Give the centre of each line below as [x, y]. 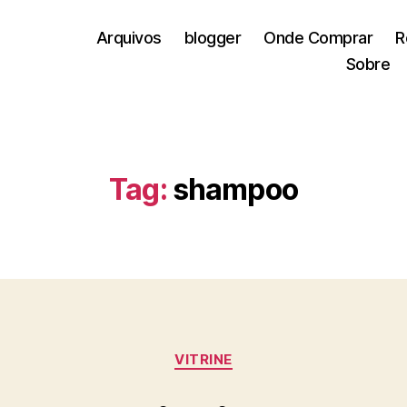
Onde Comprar [318, 37]
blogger [213, 37]
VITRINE [203, 359]
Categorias [243, 351]
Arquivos [129, 37]
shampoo [235, 189]
